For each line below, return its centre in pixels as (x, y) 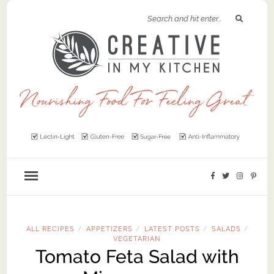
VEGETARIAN (137, 239)
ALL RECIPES (50, 229)
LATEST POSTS (172, 229)
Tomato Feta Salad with (137, 257)
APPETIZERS (109, 229)
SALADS (226, 229)
